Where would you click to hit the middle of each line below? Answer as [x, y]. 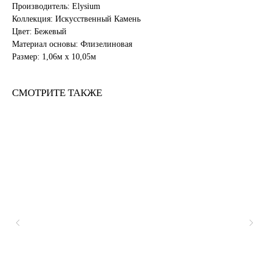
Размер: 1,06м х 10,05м [54, 57]
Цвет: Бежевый [39, 32]
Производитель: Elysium [56, 7]
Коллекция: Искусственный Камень [76, 19]
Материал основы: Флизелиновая [72, 44]
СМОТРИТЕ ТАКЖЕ [57, 93]
